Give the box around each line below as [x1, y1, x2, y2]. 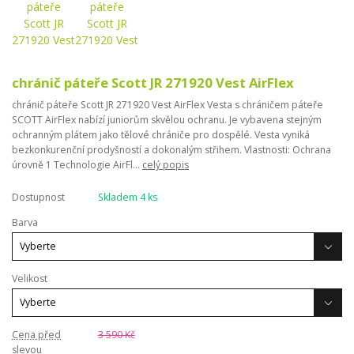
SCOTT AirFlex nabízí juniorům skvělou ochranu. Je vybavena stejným [12, 113, 322, 127]
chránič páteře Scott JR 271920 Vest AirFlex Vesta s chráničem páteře [12, 98, 323, 112]
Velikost [12, 272, 47, 285]
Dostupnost [12, 190, 65, 205]
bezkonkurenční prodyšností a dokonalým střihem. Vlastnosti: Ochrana [12, 143, 331, 157]
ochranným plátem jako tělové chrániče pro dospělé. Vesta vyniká [12, 128, 310, 142]
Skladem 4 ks [97, 190, 157, 205]
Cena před [12, 327, 61, 341]
